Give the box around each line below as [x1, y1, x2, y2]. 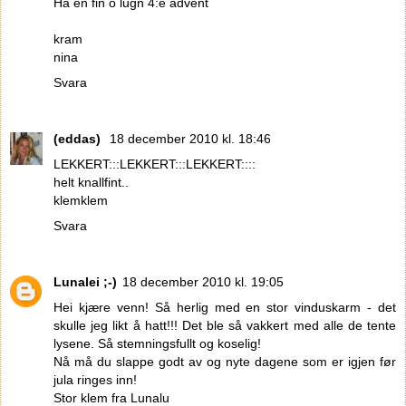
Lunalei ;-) [53, 274, 117, 289]
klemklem [53, 192, 108, 208]
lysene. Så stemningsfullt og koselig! [53, 335, 261, 351]
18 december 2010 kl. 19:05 [122, 274, 284, 289]
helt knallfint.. [53, 174, 129, 189]
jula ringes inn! [53, 372, 137, 387]
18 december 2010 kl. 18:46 [110, 130, 271, 146]
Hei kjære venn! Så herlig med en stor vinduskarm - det [53, 299, 396, 314]
